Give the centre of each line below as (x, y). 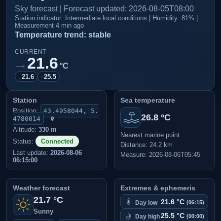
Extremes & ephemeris (158, 188)
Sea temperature (148, 100)
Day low (146, 202)
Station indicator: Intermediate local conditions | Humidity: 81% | (107, 18)
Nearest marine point (150, 135)
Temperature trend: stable (63, 35)
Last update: (31, 153)
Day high (147, 216)
